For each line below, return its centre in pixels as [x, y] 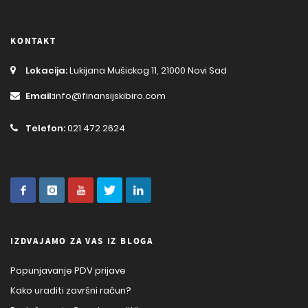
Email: [40, 96]
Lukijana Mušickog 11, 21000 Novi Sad [147, 70]
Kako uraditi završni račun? [71, 290]
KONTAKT [33, 41]
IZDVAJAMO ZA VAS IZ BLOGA [82, 241]
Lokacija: [46, 70]
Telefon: [45, 128]
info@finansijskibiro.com [110, 96]
